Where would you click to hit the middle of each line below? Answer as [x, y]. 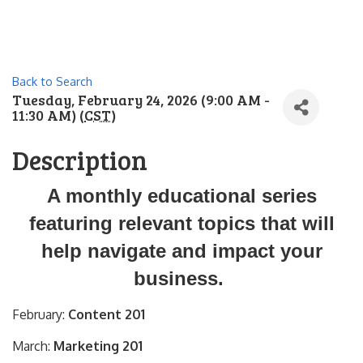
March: [33, 346]
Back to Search [52, 81]
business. [181, 278]
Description [80, 160]
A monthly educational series [181, 196]
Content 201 [107, 314]
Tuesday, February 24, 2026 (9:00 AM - [141, 99]
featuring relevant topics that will [181, 223]
